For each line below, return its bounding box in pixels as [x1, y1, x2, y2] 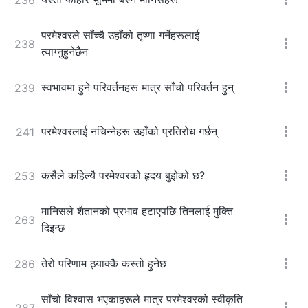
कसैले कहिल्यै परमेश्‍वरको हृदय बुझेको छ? [41, 168, 205, 182]
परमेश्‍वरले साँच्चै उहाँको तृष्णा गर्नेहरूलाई [41, 27, 199, 42]
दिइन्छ [41, 220, 65, 234]
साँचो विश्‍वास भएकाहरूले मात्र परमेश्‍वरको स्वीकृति [41, 291, 243, 306]
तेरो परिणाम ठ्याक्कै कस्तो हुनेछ [41, 256, 166, 270]
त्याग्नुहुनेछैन [41, 44, 88, 58]
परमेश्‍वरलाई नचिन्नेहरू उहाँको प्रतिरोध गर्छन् [41, 124, 217, 138]
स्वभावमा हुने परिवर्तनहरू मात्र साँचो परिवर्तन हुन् [41, 80, 234, 94]
